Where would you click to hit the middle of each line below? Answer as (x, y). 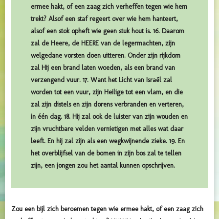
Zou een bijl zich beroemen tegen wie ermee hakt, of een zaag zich (107, 209)
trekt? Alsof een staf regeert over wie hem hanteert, (104, 19)
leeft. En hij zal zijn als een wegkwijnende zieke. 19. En (108, 141)
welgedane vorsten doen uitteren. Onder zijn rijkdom (106, 56)
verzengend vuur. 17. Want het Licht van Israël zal (101, 80)
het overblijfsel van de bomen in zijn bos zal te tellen (106, 153)
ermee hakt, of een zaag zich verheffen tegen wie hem (109, 7)
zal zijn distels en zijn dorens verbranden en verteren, (107, 105)
